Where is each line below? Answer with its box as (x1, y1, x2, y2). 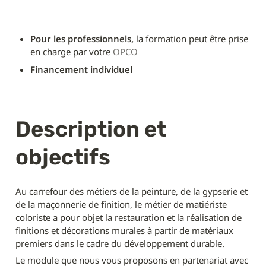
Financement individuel (30, 64, 132, 76)
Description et (15, 116, 166, 142)
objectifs (15, 144, 110, 170)
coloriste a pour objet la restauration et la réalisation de (15, 211, 242, 224)
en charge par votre (30, 46, 113, 58)
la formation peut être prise (133, 33, 248, 45)
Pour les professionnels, (30, 33, 134, 45)
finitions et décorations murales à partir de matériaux (15, 224, 233, 237)
